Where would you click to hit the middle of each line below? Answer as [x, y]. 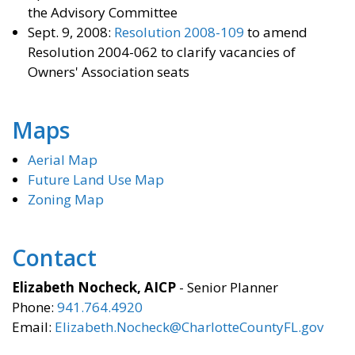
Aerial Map [63, 160]
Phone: [34, 307]
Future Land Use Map [96, 180]
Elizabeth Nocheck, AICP [94, 288]
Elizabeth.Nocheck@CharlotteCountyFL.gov [189, 327]
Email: [33, 327]
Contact [54, 258]
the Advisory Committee [103, 13]
